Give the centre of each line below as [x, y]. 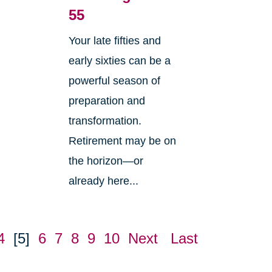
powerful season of [114, 81]
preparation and [107, 101]
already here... [103, 181]
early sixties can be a [119, 61]
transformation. [105, 121]
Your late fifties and [114, 41]
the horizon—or [106, 161]
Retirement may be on [122, 141]
